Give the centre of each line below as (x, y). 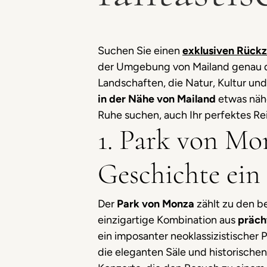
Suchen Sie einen (140, 51)
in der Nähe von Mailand (157, 99)
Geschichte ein (179, 174)
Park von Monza (157, 204)
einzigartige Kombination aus (168, 220)
